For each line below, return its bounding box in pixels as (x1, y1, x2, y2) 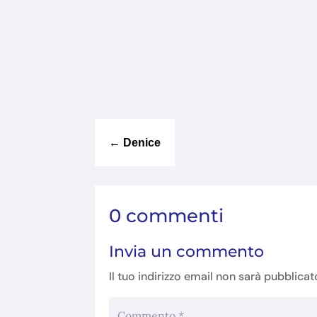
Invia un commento (109, 241, 265, 261)
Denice (123, 136, 161, 149)
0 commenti (109, 204, 224, 227)
